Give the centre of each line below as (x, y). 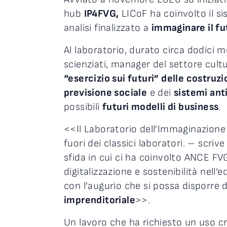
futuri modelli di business (161, 107)
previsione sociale (106, 93)
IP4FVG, (101, 14)
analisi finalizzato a (108, 28)
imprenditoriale (100, 200)
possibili (83, 107)
